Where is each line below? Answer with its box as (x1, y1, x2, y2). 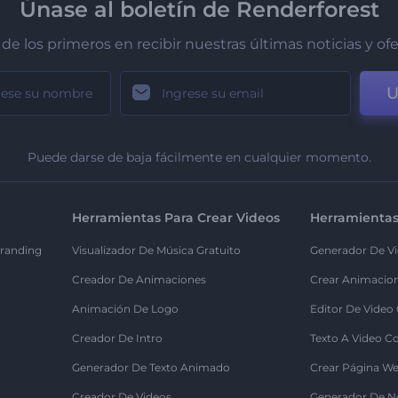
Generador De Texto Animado (72, 361, 230, 375)
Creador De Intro (72, 331, 163, 346)
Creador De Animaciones (72, 273, 206, 287)
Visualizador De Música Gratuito (72, 243, 241, 258)
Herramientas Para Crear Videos (72, 210, 280, 227)
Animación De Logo (72, 302, 179, 316)
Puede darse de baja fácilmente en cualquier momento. (27, 149, 371, 166)
